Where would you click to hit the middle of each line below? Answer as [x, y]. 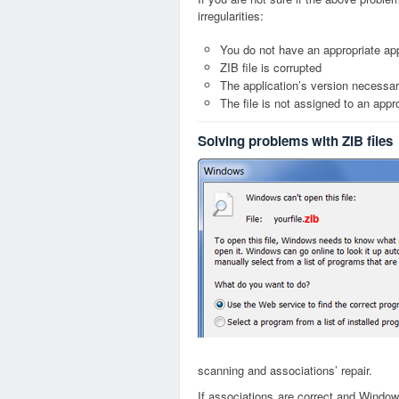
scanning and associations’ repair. [285, 370]
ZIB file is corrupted [271, 67]
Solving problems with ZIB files [295, 141]
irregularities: [231, 16]
